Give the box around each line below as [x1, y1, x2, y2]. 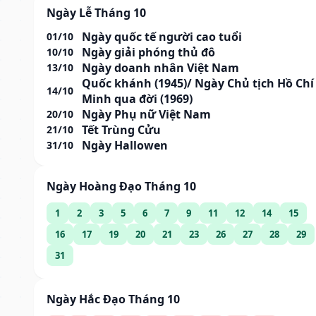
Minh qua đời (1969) [82, 90, 193, 107]
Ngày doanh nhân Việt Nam [82, 59, 239, 75]
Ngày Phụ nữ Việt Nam [82, 106, 211, 122]
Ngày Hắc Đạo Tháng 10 [47, 291, 180, 307]
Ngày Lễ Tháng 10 [47, 4, 146, 20]
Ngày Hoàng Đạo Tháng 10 [47, 178, 196, 194]
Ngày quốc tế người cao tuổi [82, 28, 242, 44]
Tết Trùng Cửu [82, 121, 161, 138]
